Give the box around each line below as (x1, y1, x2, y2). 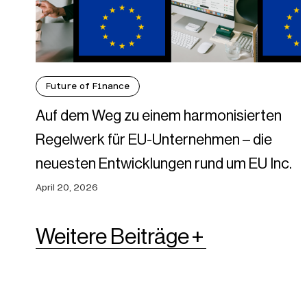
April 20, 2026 (36, 182, 98, 193)
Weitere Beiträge (36, 224, 189, 249)
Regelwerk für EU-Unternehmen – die (36, 131, 272, 149)
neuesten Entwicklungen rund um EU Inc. (36, 155, 292, 173)
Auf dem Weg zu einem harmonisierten (36, 107, 282, 125)
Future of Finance (46, 81, 130, 92)
